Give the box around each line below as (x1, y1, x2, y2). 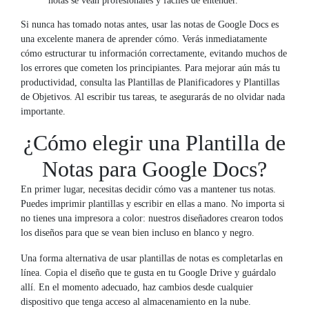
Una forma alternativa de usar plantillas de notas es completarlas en (21, 252, 283, 263)
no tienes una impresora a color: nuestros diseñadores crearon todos (21, 212, 283, 223)
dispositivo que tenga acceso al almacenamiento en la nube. (21, 296, 251, 307)
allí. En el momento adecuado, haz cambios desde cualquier (21, 281, 253, 292)
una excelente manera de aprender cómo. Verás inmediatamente (21, 33, 267, 44)
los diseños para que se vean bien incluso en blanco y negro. (21, 227, 255, 238)
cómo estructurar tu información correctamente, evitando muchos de (21, 48, 287, 59)
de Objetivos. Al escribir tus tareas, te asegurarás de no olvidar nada (21, 91, 285, 102)
